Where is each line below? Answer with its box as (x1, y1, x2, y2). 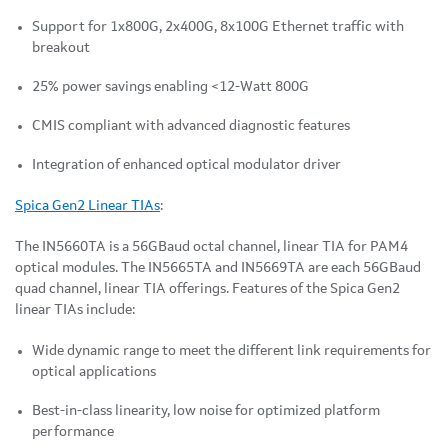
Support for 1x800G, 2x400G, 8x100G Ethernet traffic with (32, 20, 404, 35)
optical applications (32, 365, 156, 380)
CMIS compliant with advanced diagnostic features (32, 119, 350, 134)
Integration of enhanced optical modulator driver (32, 158, 341, 173)
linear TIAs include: (15, 303, 135, 318)
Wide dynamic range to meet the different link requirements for (32, 344, 431, 359)
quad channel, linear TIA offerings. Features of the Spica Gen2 (15, 282, 400, 297)
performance (32, 425, 114, 440)
